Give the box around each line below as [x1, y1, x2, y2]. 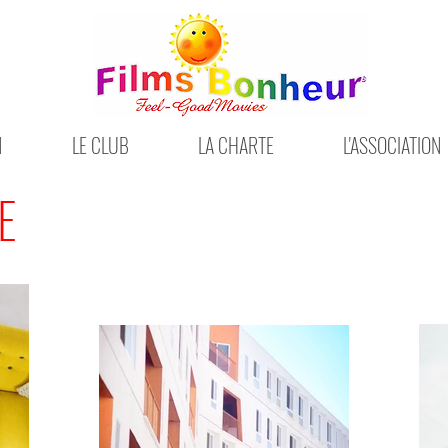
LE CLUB [72, 130, 129, 160]
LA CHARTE [198, 130, 274, 160]
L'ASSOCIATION [343, 130, 441, 160]
